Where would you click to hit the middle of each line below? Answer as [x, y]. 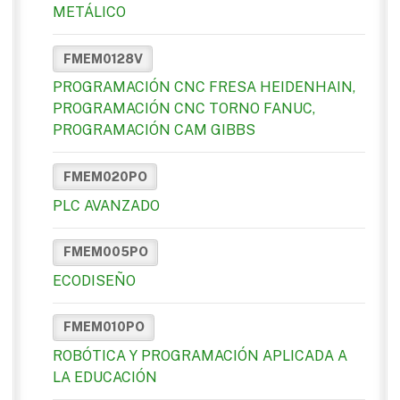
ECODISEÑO [94, 280]
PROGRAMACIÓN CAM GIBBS [154, 130]
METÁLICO [89, 12]
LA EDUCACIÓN [105, 378]
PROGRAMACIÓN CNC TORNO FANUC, [184, 109]
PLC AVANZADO [106, 205]
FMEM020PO [105, 176]
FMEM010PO [104, 327]
